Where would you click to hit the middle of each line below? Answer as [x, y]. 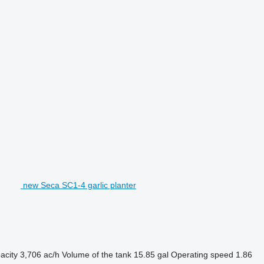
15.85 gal [151, 254]
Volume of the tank [96, 254]
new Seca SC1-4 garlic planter [79, 185]
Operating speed [202, 254]
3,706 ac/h [39, 254]
